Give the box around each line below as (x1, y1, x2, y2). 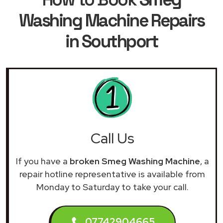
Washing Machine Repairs (18, 9, 205, 31)
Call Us (90, 128, 134, 148)
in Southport (65, 30, 158, 52)
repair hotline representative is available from (19, 168, 205, 180)
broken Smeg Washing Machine (69, 155, 200, 167)
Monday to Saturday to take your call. (36, 181, 189, 193)
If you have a (15, 155, 70, 167)
